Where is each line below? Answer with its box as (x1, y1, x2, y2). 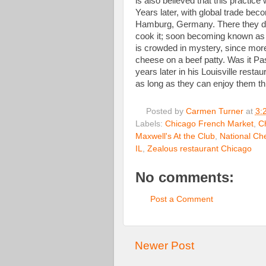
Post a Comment (150, 194, 213, 204)
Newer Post (135, 239, 194, 252)
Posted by (145, 107, 186, 116)
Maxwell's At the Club (135, 132, 215, 141)
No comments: (135, 169, 234, 186)
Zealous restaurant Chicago (147, 144, 252, 154)
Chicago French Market (165, 119, 254, 129)
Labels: (135, 119, 165, 129)
